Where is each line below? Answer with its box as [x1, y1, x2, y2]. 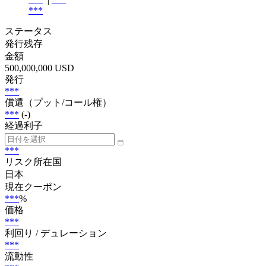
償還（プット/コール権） [5, 97, 112, 107]
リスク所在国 [5, 156, 62, 167]
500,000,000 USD [5, 62, 74, 73]
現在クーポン [5, 181, 62, 192]
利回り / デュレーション [5, 227, 107, 238]
